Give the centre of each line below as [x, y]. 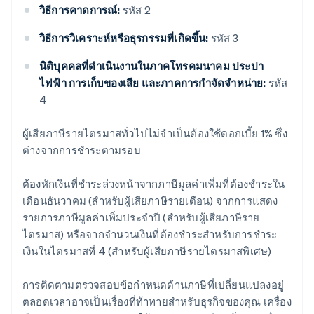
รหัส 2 [135, 10]
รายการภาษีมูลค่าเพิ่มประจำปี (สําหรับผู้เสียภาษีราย [141, 218]
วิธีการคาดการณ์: [80, 10]
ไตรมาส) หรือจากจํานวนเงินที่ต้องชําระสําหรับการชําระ [150, 234]
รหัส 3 [223, 38]
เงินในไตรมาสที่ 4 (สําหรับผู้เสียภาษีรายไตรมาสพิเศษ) [147, 251]
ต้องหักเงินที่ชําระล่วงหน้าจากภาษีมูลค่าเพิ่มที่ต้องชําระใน [154, 184]
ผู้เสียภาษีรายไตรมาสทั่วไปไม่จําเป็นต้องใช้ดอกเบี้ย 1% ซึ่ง [155, 134]
